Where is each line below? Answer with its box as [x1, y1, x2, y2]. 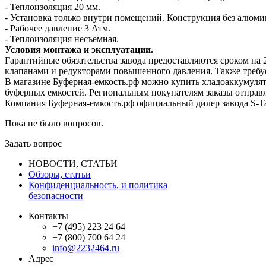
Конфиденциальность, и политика [28, 179, 167, 190]
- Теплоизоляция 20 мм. [5, 1, 100, 12]
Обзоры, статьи [28, 169, 91, 179]
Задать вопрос [5, 138, 62, 148]
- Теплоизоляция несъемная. [5, 33, 119, 44]
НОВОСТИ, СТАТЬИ [28, 158, 118, 169]
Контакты [28, 210, 68, 221]
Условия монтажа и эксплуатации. [5, 44, 153, 55]
